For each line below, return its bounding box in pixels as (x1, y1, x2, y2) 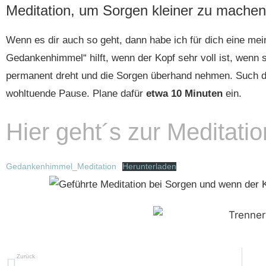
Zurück (17, 253, 35, 260)
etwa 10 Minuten (146, 87, 226, 99)
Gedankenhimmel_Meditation (6, 162, 116, 171)
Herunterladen (122, 162, 177, 171)
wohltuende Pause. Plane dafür (6, 87, 146, 99)
